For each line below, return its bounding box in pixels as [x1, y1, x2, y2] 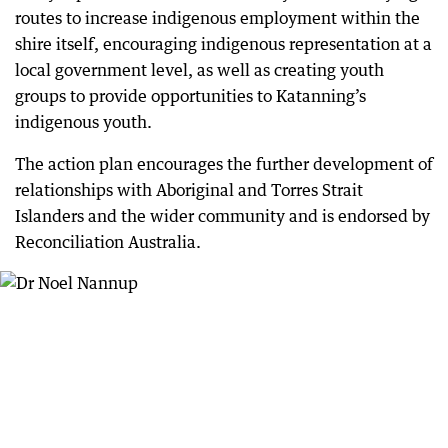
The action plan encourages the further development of [15, 154, 433, 174]
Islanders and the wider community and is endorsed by [15, 206, 430, 226]
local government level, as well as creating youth [15, 60, 384, 80]
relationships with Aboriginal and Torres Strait [15, 180, 363, 200]
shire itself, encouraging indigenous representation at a [15, 34, 432, 54]
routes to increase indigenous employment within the [15, 8, 420, 28]
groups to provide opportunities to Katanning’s [15, 86, 366, 106]
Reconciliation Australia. [15, 232, 201, 252]
